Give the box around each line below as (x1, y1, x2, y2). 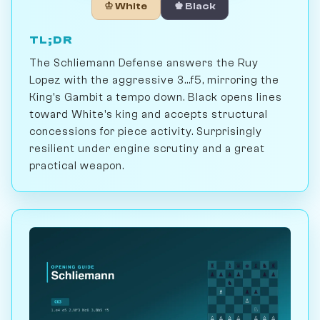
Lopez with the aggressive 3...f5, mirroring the (29, 73, 279, 86)
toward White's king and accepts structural (29, 107, 268, 121)
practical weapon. (29, 159, 124, 172)
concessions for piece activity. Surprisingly (29, 124, 262, 138)
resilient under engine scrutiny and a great (29, 141, 265, 155)
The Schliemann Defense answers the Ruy (29, 56, 259, 69)
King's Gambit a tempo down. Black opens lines (29, 90, 282, 104)
